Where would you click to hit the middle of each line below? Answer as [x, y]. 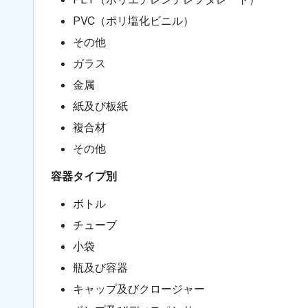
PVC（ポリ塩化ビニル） [133, 20]
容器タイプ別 [84, 176]
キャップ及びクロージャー [139, 288]
